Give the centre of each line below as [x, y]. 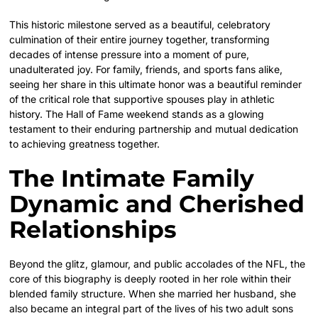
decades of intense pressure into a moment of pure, [130, 54]
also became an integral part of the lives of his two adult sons [152, 308]
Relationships [93, 229]
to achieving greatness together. [85, 143]
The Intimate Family [132, 178]
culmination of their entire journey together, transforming [140, 39]
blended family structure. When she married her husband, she [153, 293]
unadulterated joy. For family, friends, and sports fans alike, [146, 69]
